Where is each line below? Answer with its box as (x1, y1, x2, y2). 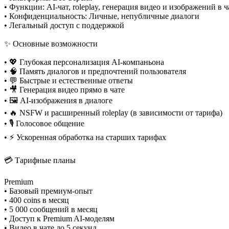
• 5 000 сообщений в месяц (4, 205, 98, 214)
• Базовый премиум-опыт (4, 187, 93, 196)
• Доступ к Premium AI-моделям (4, 214, 114, 223)
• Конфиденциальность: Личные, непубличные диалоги (4, 12, 199, 21)
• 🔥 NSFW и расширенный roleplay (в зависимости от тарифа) (4, 108, 222, 118)
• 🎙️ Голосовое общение (4, 119, 84, 128)
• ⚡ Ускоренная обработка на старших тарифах (4, 133, 166, 142)
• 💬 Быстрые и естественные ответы (4, 76, 133, 85)
